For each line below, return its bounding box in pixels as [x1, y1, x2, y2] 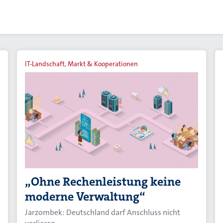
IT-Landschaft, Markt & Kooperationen [25, 60, 138, 68]
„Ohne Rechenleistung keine [25, 173, 181, 190]
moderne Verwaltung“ [25, 188, 146, 205]
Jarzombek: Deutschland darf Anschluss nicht [25, 207, 181, 218]
